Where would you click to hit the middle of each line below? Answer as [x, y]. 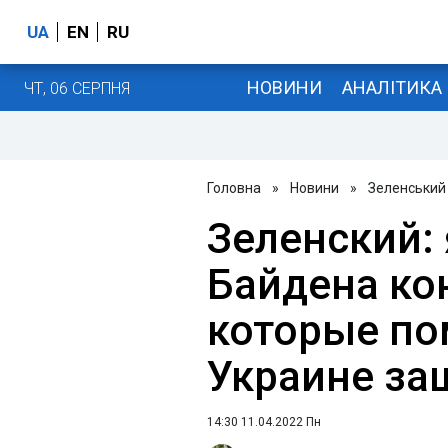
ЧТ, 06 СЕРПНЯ [77, 88]
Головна [234, 188]
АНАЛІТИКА [391, 87]
